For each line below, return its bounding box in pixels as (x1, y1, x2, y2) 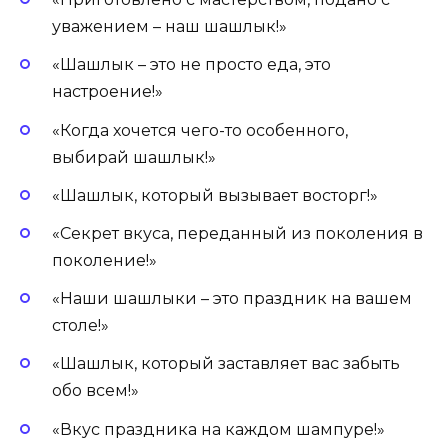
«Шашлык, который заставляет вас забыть (52, 354, 400, 374)
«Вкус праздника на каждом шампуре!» (52, 419, 385, 439)
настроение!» (52, 82, 163, 102)
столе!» (52, 316, 109, 336)
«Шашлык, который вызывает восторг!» (52, 185, 378, 205)
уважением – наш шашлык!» (52, 17, 287, 37)
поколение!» (52, 250, 157, 270)
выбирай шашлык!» (52, 147, 216, 167)
